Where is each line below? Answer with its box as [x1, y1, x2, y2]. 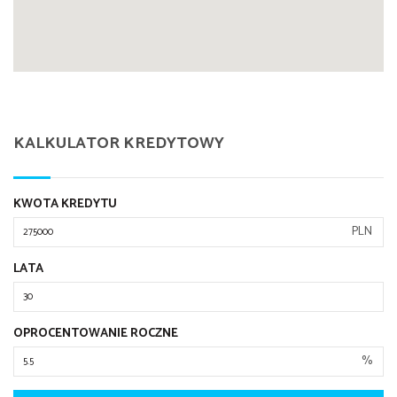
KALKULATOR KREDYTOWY [13, 130, 224, 158]
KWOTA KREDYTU [13, 194, 117, 215]
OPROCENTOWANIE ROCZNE [13, 323, 178, 345]
